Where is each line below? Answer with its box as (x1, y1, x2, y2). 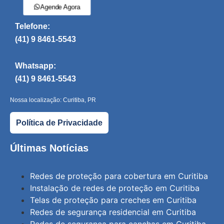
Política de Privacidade (16, 118, 102, 127)
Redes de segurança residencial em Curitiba (30, 207, 196, 217)
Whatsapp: (15, 61, 56, 70)
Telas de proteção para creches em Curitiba (30, 195, 196, 205)
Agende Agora (29, 2, 75, 11)
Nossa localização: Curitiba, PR (10, 96, 96, 104)
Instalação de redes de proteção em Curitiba (30, 183, 199, 193)
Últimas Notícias (10, 142, 88, 153)
